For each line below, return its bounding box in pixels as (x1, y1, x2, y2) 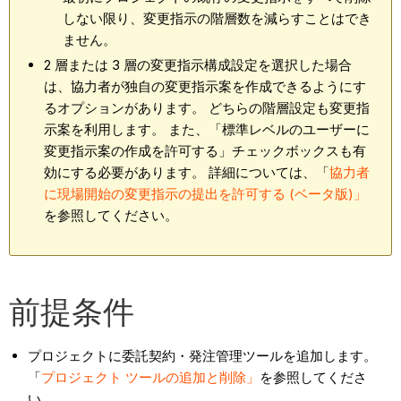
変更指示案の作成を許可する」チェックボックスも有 (44, 141, 367, 159)
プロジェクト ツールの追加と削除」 (41, 368, 260, 386)
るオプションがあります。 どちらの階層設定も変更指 (44, 98, 371, 116)
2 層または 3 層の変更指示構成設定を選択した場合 (44, 55, 353, 73)
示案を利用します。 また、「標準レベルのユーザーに (44, 120, 371, 138)
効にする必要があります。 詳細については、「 (44, 163, 330, 181)
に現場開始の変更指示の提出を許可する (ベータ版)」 (44, 184, 368, 202)
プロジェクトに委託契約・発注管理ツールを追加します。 (28, 346, 378, 364)
